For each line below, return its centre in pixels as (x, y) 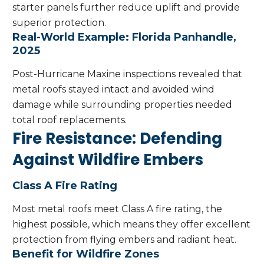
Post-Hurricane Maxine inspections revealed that (127, 74)
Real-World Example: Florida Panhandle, (124, 37)
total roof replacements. (70, 120)
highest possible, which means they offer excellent (131, 225)
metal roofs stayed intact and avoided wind (113, 90)
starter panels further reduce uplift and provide (126, 8)
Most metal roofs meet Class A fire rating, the (117, 209)
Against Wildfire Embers (108, 160)
